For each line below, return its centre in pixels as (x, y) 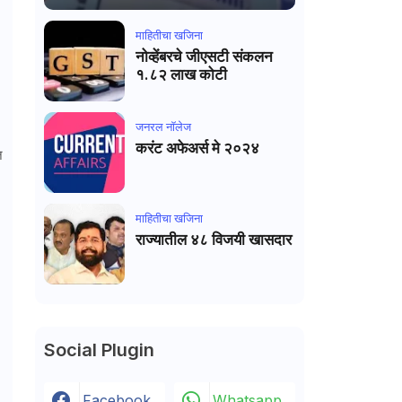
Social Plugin (99, 350)
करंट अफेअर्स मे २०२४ (235, 148)
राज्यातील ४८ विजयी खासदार (213, 240)
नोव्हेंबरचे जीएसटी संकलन (204, 57)
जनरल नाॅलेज (163, 127)
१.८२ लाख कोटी (181, 74)
